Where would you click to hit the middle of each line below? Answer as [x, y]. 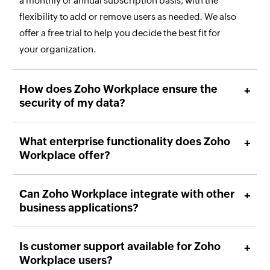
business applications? [79, 208]
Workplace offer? [65, 155]
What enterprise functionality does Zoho [125, 142]
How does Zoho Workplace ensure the [119, 89]
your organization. [58, 49]
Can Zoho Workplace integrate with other [127, 194]
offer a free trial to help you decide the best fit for [120, 33]
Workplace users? [66, 260]
